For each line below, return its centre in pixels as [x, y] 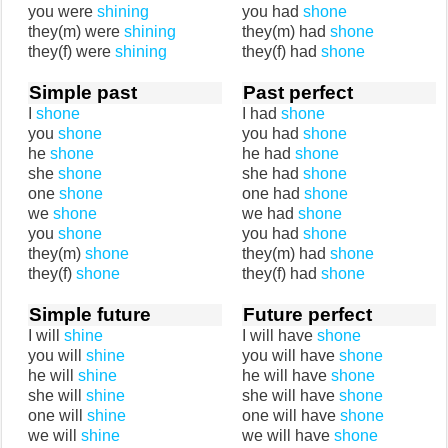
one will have [291, 415]
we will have [288, 435]
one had [273, 193]
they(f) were [71, 51]
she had [272, 173]
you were [62, 11]
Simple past [83, 92]
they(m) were [76, 31]
